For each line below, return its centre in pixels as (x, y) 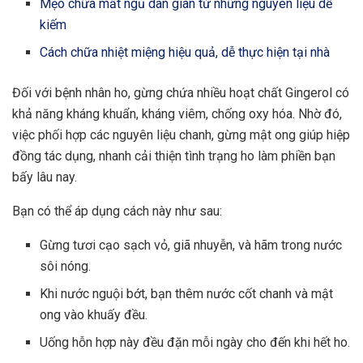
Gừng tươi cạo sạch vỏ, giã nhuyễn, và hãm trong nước (191, 246)
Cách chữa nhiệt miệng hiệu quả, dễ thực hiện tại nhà (185, 53)
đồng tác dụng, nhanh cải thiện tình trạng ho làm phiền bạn (174, 156)
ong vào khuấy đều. (94, 315)
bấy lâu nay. (45, 177)
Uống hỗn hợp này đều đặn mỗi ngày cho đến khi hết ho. (195, 343)
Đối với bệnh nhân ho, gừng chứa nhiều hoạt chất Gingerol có (181, 93)
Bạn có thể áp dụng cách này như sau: (117, 211)
